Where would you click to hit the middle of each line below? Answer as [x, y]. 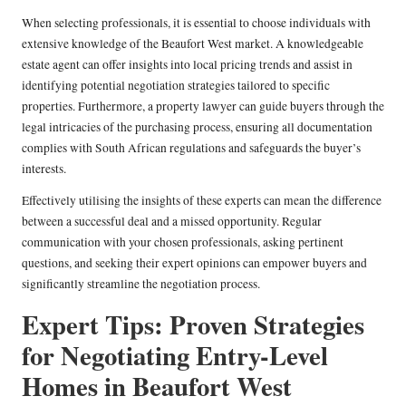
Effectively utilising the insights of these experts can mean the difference [202, 201]
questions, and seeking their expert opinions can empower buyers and [194, 263]
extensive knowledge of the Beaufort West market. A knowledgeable [193, 44]
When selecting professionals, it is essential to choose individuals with [196, 23]
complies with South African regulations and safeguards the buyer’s [191, 148]
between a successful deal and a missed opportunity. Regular [172, 222]
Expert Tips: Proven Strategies [193, 325]
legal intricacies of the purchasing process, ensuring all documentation [197, 127]
